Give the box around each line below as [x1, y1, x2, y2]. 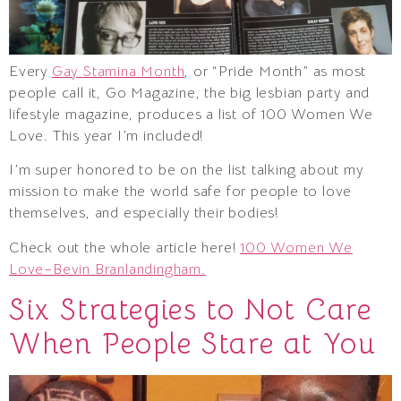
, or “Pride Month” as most [184, 63, 367, 81]
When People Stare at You [9, 326, 377, 363]
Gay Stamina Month [51, 63, 185, 81]
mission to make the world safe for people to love [9, 183, 353, 201]
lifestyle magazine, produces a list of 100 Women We [9, 106, 373, 124]
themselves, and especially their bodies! [9, 204, 278, 223]
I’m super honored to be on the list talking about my [9, 161, 363, 180]
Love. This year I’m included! [9, 127, 204, 146]
